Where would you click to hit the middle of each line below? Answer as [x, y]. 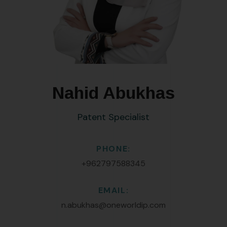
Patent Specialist [113, 117]
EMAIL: [113, 190]
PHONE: [113, 148]
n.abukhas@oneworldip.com [113, 205]
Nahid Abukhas [113, 92]
